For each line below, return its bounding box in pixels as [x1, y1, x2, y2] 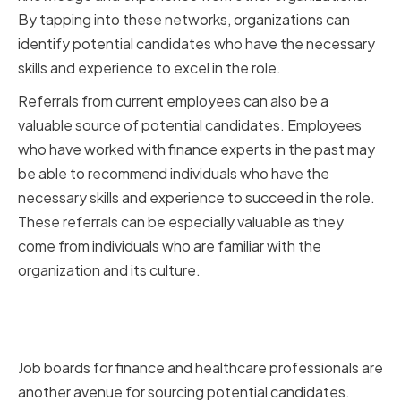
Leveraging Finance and [18, 291, 279, 323]
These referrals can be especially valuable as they [18, 212, 344, 232]
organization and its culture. [18, 260, 200, 280]
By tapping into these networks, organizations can [18, 10, 350, 30]
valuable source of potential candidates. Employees [18, 115, 362, 135]
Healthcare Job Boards [18, 323, 268, 355]
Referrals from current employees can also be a [18, 91, 328, 111]
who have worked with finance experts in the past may [18, 140, 375, 159]
